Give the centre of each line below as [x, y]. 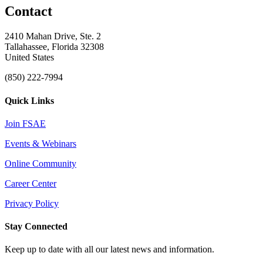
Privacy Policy [32, 203]
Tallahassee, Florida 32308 [54, 47]
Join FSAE [25, 123]
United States [29, 58]
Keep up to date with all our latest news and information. [109, 249]
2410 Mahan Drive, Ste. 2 [53, 36]
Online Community [41, 163]
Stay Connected [36, 227]
